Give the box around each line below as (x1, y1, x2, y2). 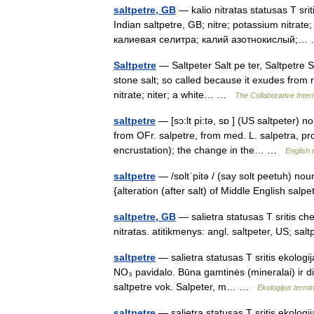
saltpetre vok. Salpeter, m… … (114, 281, 257, 292)
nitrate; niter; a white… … (114, 89, 235, 100)
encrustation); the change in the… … (114, 144, 285, 156)
